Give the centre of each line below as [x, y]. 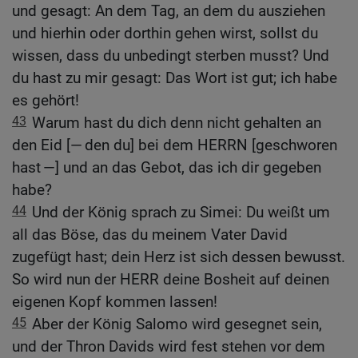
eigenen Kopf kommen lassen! [115, 301]
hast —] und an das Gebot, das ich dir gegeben [167, 167]
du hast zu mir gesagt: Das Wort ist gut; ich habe [175, 78]
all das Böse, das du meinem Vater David [150, 234]
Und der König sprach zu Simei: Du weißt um [181, 212]
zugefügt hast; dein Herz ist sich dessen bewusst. [179, 257]
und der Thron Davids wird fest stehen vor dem [169, 346]
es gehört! [46, 100]
